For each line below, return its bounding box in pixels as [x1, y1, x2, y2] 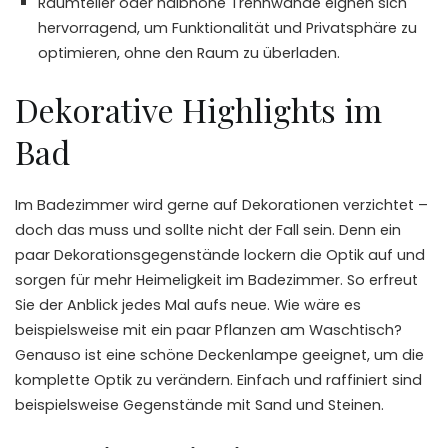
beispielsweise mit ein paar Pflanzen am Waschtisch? [15, 319, 402, 340]
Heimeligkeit [136, 269, 222, 290]
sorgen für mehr [15, 269, 136, 290]
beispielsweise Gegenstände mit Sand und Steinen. [15, 394, 384, 415]
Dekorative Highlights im [15, 87, 382, 131]
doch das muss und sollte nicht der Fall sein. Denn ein [15, 219, 401, 240]
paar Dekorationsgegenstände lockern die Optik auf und [15, 244, 425, 265]
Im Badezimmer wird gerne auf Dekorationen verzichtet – [15, 194, 428, 215]
